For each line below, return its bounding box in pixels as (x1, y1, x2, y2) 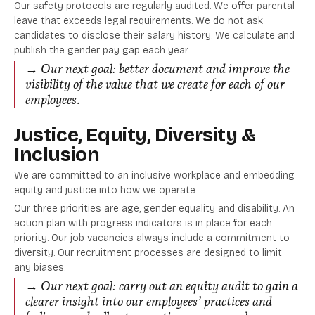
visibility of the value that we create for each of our (25, 77, 285, 92)
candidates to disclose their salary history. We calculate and (14, 30, 295, 42)
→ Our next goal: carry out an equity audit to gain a (25, 278, 298, 294)
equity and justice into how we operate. (14, 184, 197, 197)
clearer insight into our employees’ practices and (25, 294, 272, 309)
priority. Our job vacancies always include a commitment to (14, 232, 290, 245)
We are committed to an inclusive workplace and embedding (14, 169, 295, 182)
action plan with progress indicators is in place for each (14, 217, 272, 230)
